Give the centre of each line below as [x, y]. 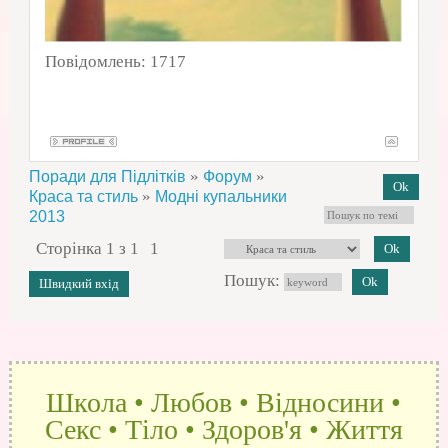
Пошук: [253, 281]
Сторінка [70, 249]
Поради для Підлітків [107, 177]
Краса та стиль [83, 197]
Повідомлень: [97, 62]
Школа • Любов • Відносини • [224, 403]
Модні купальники [220, 197]
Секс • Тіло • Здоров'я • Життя [223, 430]
